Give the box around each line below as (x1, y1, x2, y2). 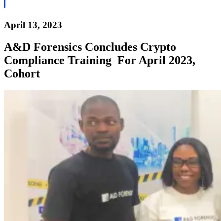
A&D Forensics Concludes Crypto (4, 40, 176, 53)
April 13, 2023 (4, 19, 62, 30)
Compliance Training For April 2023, (4, 53, 195, 67)
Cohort (4, 67, 40, 80)
